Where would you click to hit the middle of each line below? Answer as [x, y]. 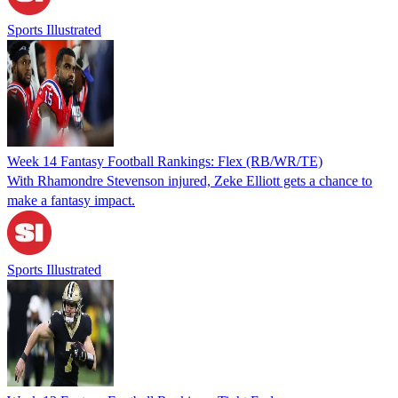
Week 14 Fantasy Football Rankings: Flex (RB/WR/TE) [165, 161]
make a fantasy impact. [71, 200]
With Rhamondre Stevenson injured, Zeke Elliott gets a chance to [190, 180]
